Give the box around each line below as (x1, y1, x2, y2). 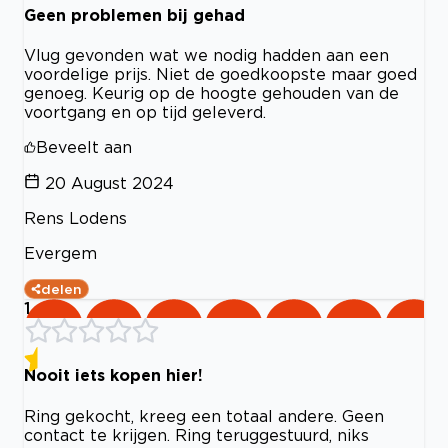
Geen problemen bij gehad (24, 5, 245, 24)
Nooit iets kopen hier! (24, 366, 203, 385)
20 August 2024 (45, 174, 174, 193)
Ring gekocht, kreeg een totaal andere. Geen (24, 406, 384, 425)
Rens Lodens (24, 209, 127, 228)
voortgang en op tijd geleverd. (24, 103, 266, 122)
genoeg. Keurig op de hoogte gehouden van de (24, 84, 399, 103)
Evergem (24, 244, 97, 263)
